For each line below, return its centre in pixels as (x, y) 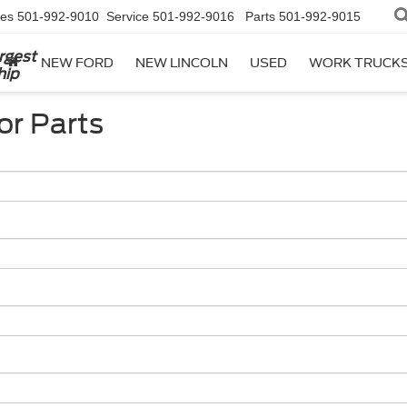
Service (128, 17)
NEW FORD (77, 63)
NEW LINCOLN (182, 63)
